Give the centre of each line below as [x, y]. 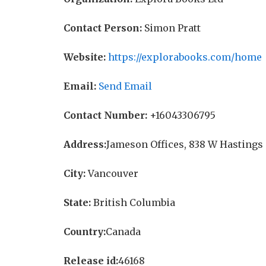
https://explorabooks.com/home [185, 57]
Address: [85, 144]
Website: [85, 57]
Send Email [125, 86]
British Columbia [133, 202]
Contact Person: [103, 28]
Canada [123, 232]
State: [77, 202]
